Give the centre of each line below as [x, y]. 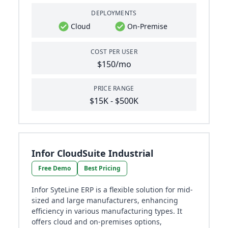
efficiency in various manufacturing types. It [107, 211]
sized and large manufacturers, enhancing [105, 201]
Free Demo [54, 168]
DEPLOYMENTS [114, 13]
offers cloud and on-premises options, [97, 222]
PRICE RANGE [114, 89]
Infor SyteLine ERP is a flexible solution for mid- [112, 190]
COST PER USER [114, 52]
